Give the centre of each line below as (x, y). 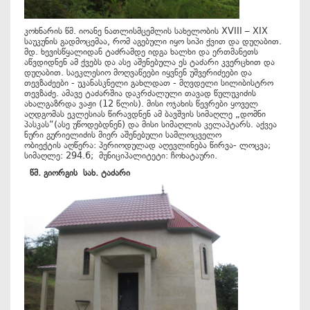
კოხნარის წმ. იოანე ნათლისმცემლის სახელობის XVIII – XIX (146, 31)
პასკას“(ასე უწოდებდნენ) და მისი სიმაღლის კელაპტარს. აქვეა (151, 124)
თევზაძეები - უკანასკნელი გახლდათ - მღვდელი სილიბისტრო (149, 83)
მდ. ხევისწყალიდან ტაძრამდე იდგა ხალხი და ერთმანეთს (141, 52)
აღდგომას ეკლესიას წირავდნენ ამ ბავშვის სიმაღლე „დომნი (145, 114)
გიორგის (63, 173)
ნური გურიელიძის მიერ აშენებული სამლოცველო (126, 135)
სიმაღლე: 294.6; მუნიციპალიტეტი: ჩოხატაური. (121, 155)
